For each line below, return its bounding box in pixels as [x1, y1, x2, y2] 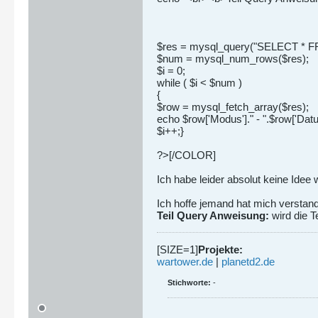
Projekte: [198, 243, 243, 256]
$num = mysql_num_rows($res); [157, 53, 309, 65]
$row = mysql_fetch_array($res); [157, 101, 309, 113]
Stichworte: [168, 278, 211, 287]
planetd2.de [221, 256, 275, 268]
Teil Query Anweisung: [157, 209, 269, 221]
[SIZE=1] [157, 243, 198, 256]
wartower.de [157, 256, 213, 268]
